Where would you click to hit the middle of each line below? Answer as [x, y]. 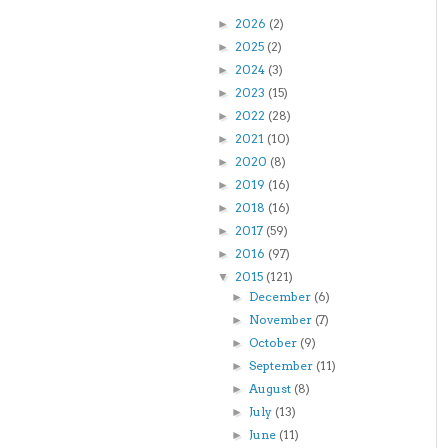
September [283, 365]
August [272, 388]
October [275, 342]
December [282, 296]
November [282, 319]
